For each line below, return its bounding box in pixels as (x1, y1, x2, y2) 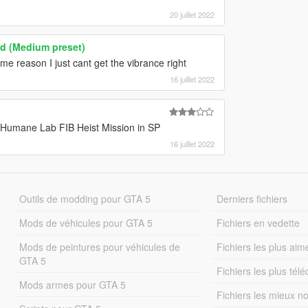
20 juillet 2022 (169, 8, 214, 20)
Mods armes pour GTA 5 (19, 277, 126, 291)
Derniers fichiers (217, 191, 288, 206)
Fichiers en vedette (217, 215, 300, 230)
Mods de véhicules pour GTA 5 (19, 215, 153, 230)
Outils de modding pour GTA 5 (19, 191, 151, 206)
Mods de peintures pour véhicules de (19, 239, 180, 254)
